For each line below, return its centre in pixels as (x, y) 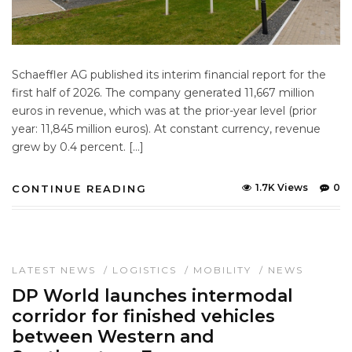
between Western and (113, 337)
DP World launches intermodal (152, 296)
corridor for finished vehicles (143, 317)
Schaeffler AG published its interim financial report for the (169, 75)
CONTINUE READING (79, 189)
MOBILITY (222, 270)
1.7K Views (282, 188)
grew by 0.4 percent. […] (78, 147)
